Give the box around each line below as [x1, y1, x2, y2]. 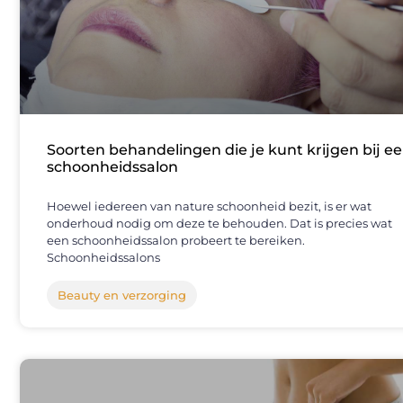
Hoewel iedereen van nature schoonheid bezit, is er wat [47, 199, 372, 214]
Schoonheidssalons [47, 250, 160, 265]
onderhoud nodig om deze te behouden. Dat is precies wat [47, 216, 392, 231]
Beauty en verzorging [58, 288, 186, 303]
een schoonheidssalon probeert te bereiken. [47, 233, 305, 248]
